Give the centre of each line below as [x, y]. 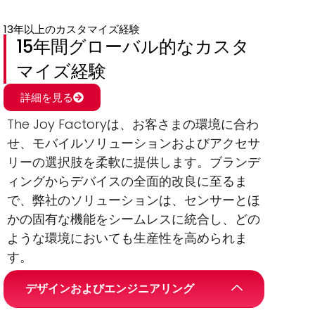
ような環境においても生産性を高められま [127, 238]
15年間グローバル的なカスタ [133, 46]
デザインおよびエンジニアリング [110, 288]
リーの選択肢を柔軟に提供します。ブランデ [134, 162]
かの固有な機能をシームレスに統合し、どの [134, 219]
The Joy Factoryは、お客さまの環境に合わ [133, 124]
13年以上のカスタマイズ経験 [72, 29]
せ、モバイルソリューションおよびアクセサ [134, 143]
